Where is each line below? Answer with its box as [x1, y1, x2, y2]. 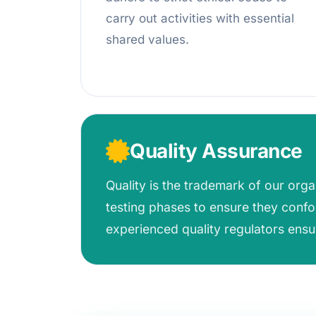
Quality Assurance [130, 138, 303, 163]
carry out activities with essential [106, 11, 294, 26]
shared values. [106, 32, 189, 47]
